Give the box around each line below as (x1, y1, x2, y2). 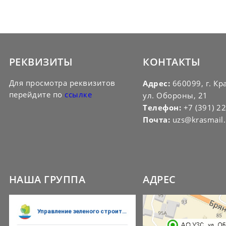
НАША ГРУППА (9, 173, 86, 186)
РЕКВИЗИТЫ (9, 55, 73, 69)
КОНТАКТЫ (143, 55, 201, 69)
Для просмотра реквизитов (9, 78, 116, 88)
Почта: (143, 115, 171, 125)
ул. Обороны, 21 (143, 90, 208, 100)
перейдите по (9, 89, 65, 99)
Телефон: (143, 102, 184, 112)
